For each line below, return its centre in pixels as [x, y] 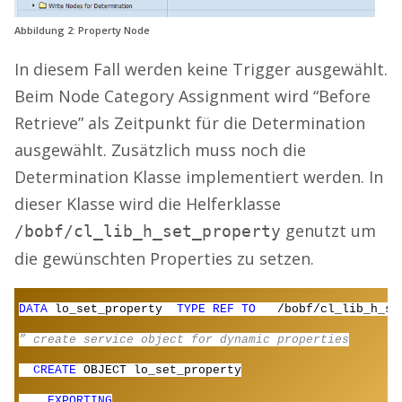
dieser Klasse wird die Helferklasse [148, 204]
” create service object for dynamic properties [184, 340]
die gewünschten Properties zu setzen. [164, 259]
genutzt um [328, 231]
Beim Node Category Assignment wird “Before [192, 96]
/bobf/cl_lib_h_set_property [148, 232]
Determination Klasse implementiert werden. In [199, 177]
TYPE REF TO [227, 310]
